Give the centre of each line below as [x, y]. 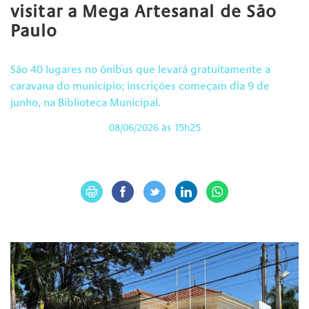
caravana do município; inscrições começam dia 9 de [140, 87]
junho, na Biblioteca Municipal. [86, 103]
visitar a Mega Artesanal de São [144, 12]
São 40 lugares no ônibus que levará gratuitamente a [140, 70]
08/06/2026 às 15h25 [154, 129]
